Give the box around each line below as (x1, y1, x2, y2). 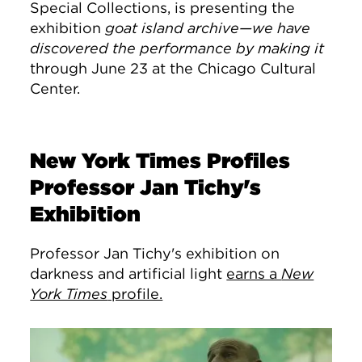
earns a (226, 265, 282, 282)
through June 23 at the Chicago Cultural (30, 60, 317, 77)
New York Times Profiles (30, 148, 291, 173)
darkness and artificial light (30, 265, 227, 282)
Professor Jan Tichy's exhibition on (30, 245, 280, 262)
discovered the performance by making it (30, 40, 325, 57)
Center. (30, 80, 81, 97)
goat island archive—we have (105, 19, 311, 36)
